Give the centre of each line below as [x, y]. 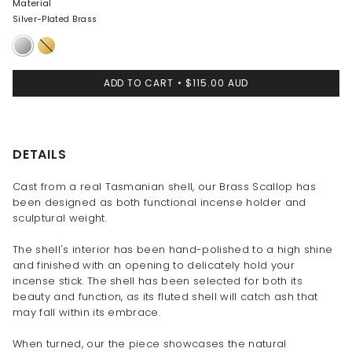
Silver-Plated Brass [55, 19]
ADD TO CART [138, 82]
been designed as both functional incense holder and [159, 202]
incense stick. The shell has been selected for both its [158, 280]
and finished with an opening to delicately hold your [154, 265]
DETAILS [40, 154]
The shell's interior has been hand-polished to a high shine [173, 249]
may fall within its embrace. [87, 312]
